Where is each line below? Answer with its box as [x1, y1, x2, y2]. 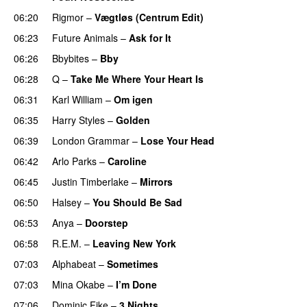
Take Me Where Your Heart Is [71, 71, 204, 86]
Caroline [108, 153, 147, 168]
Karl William [52, 92, 103, 106]
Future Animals [52, 30, 118, 45]
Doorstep [85, 215, 128, 230]
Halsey [52, 195, 82, 209]
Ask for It [129, 30, 171, 45]
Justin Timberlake [52, 174, 129, 188]
